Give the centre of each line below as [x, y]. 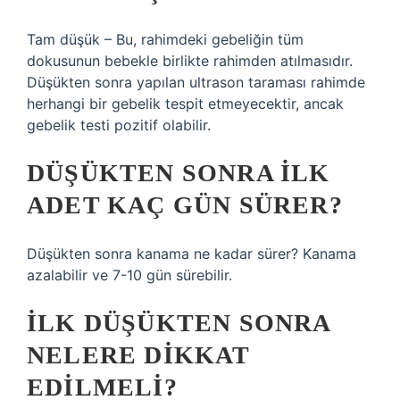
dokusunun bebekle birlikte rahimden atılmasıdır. [190, 61]
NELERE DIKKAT [138, 355]
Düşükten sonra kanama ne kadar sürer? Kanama [192, 254]
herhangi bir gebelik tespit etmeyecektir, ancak [185, 104]
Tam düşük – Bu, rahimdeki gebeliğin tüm [165, 39]
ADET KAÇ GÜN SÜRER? [185, 205]
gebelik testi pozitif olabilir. [119, 125]
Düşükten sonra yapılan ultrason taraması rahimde [196, 82]
